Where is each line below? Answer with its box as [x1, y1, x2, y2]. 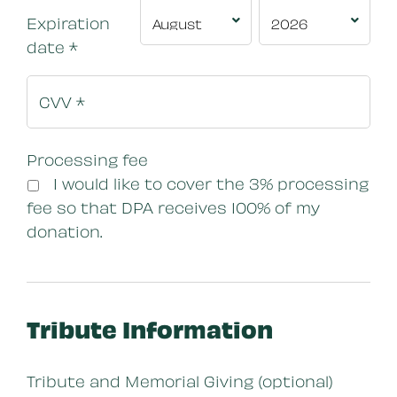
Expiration [27, 10, 110, 33]
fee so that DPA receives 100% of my [27, 194, 320, 217]
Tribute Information [27, 310, 273, 344]
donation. [27, 218, 102, 241]
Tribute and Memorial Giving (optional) [27, 368, 333, 391]
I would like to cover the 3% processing [53, 170, 369, 193]
